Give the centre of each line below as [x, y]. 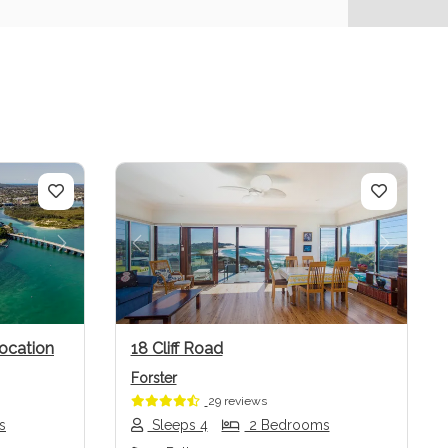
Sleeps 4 [177, 424]
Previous [172, 255]
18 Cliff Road [176, 348]
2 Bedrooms [287, 424]
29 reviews [237, 400]
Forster [153, 377]
